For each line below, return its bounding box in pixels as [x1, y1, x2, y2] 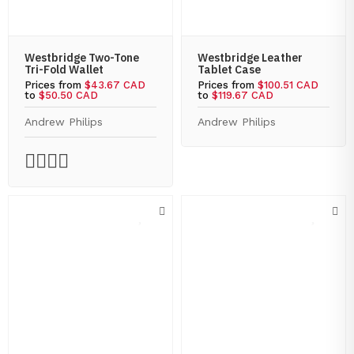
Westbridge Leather [198, 51, 303, 65]
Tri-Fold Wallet [24, 62, 104, 77]
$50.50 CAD [39, 89, 98, 101]
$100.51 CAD [258, 79, 318, 91]
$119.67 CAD [212, 89, 273, 101]
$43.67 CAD [85, 79, 145, 91]
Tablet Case [198, 62, 261, 77]
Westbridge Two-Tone [24, 51, 139, 65]
